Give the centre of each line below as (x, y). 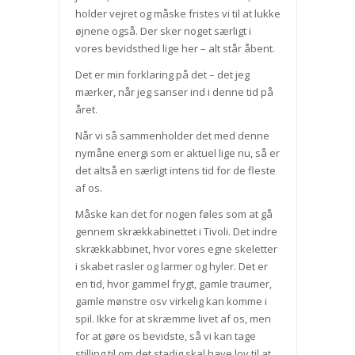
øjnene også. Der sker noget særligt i (163, 31)
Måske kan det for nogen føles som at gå (174, 214)
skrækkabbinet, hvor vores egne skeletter (176, 249)
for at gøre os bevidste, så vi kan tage (165, 336)
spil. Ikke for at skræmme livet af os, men (173, 319)
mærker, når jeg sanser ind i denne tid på (174, 92)
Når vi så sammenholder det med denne (172, 136)
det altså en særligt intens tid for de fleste (175, 171)
